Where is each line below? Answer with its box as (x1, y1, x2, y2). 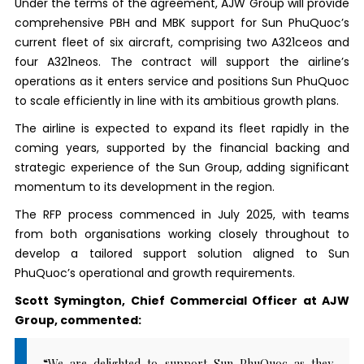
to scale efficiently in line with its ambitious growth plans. (14, 92, 339, 109)
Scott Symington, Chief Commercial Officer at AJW (14, 292, 350, 309)
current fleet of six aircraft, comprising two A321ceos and (14, 33, 350, 50)
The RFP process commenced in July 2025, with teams (14, 206, 350, 223)
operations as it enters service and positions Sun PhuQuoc (14, 72, 350, 89)
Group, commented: (14, 311, 141, 328)
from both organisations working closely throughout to (14, 225, 350, 242)
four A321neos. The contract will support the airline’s (14, 53, 350, 70)
